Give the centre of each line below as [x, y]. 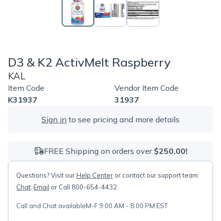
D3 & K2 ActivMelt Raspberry [89, 62]
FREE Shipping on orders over [99, 151]
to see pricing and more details [123, 119]
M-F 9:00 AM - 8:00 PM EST [127, 206]
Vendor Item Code [147, 88]
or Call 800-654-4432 [83, 187]
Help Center [95, 175]
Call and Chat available [51, 206]
